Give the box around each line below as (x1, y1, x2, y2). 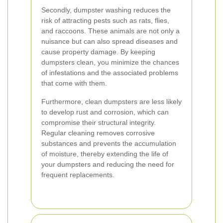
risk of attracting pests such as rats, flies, (41, 16, 169, 24)
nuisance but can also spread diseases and (41, 37, 178, 45)
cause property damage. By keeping (41, 48, 155, 56)
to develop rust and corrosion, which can (41, 108, 169, 116)
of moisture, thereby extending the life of (41, 150, 168, 158)
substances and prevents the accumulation (41, 139, 176, 147)
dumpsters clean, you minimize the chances (41, 58, 179, 66)
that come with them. (41, 79, 107, 87)
